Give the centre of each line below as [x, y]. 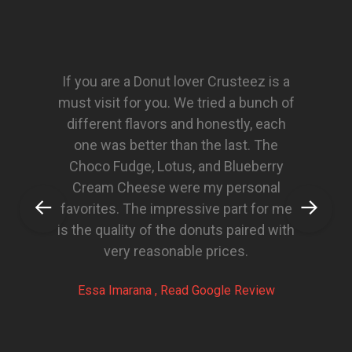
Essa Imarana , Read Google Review [176, 290]
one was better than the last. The [176, 145]
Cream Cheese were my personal [176, 187]
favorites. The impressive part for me [176, 209]
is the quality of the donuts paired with [176, 230]
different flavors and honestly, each [176, 124]
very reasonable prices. [176, 251]
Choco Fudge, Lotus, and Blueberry [176, 166]
